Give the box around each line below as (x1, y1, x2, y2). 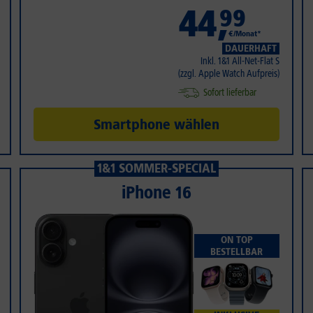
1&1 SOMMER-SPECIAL (96, 160, 216, 176)
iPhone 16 (121, 182, 191, 203)
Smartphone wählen (93, 115, 219, 133)
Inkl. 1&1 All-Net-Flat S (200, 54, 279, 67)
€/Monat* (228, 29, 262, 39)
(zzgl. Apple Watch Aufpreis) (177, 67, 279, 80)
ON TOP (220, 234, 253, 247)
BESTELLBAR (210, 246, 263, 259)
